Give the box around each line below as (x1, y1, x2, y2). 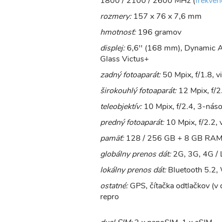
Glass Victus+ (100, 54, 149, 64)
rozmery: (100, 11, 133, 22)
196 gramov (138, 27, 181, 38)
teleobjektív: (100, 101, 142, 112)
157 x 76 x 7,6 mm (133, 11, 202, 22)
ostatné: (100, 180, 128, 191)
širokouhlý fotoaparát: (100, 85, 176, 96)
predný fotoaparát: (100, 117, 164, 128)
